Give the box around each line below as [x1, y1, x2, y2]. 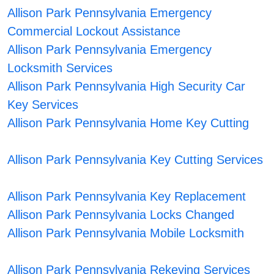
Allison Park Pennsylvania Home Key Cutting [7, 116, 250, 130]
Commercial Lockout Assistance [7, 24, 181, 39]
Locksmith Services [7, 61, 113, 75]
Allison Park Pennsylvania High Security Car [7, 80, 246, 94]
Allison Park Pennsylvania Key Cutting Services [7, 153, 264, 167]
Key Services [7, 98, 79, 112]
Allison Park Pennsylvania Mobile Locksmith [7, 226, 245, 240]
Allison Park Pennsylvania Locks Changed [7, 208, 235, 222]
